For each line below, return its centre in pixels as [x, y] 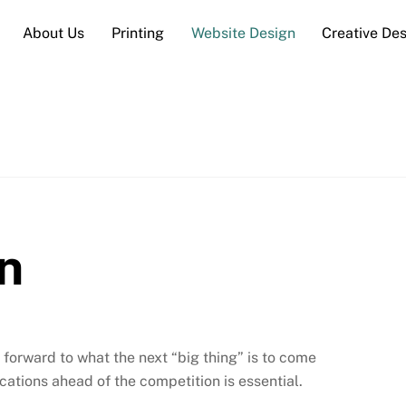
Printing [137, 33]
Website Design [243, 33]
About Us [54, 33]
